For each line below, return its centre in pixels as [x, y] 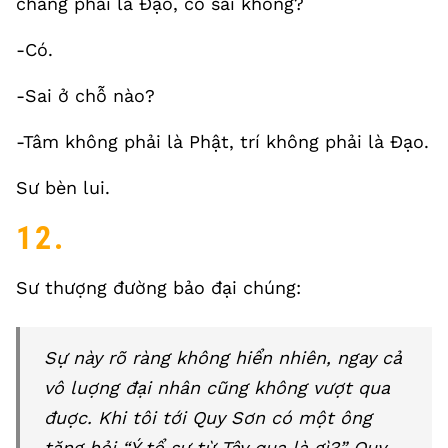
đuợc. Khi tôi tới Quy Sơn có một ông [208, 417]
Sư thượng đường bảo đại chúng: [158, 287]
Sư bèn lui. [63, 187]
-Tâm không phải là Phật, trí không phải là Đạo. [222, 141]
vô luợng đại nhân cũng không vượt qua [217, 387]
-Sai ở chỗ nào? [85, 95]
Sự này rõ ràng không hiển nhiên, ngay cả [223, 357]
